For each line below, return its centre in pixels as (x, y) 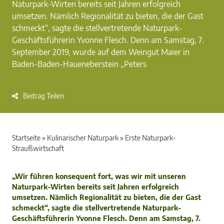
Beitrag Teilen (43, 95)
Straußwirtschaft (38, 148)
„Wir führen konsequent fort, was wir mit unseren (99, 176)
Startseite (26, 137)
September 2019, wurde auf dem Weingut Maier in (101, 52)
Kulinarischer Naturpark (83, 137)
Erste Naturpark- (150, 137)
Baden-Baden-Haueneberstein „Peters (79, 64)
